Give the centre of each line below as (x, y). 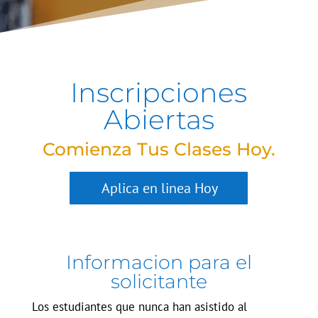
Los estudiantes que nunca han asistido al (139, 307)
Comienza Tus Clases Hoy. (159, 149)
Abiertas (159, 120)
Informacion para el (159, 262)
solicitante (159, 281)
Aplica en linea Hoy (160, 188)
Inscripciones (159, 93)
